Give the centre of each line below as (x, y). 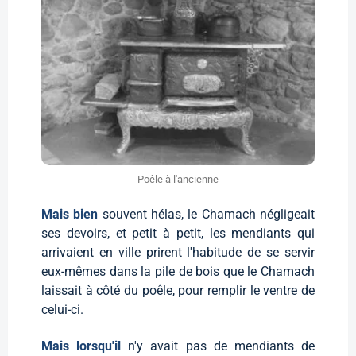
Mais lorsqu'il (85, 346)
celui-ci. (62, 309)
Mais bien (72, 214)
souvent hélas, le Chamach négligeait (209, 214)
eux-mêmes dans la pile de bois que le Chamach (178, 271)
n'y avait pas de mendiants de (222, 346)
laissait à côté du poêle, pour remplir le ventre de (178, 290)
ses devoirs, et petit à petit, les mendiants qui (178, 233)
